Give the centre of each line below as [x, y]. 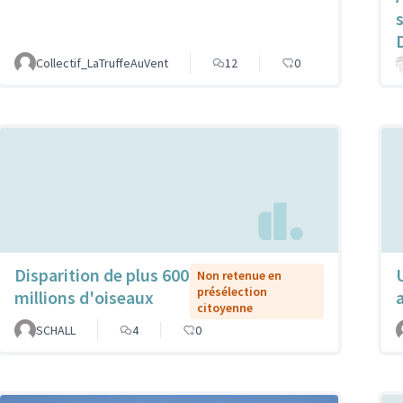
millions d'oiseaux [84, 297]
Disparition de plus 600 [102, 274]
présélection [233, 291]
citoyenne [225, 307]
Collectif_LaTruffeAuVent [102, 63]
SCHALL [56, 330]
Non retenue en [240, 275]
